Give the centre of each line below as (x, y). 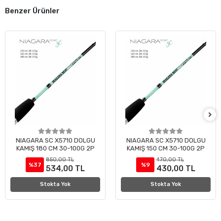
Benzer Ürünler (32, 11)
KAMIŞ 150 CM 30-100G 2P (166, 148)
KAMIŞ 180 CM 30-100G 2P (55, 148)
